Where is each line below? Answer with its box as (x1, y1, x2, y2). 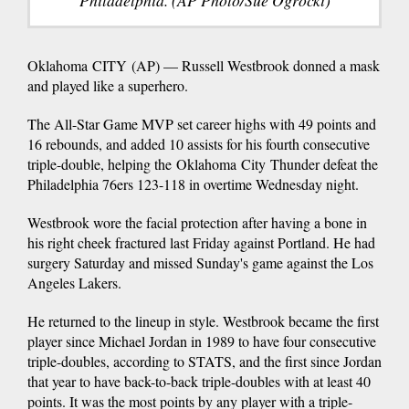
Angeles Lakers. (27, 273, 121, 293)
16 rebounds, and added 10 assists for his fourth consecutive (27, 134, 370, 154)
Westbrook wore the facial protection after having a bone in (27, 213, 367, 233)
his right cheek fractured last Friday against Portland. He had (27, 233, 375, 253)
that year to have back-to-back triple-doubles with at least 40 (27, 372, 371, 392)
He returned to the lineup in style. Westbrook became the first (27, 311, 379, 331)
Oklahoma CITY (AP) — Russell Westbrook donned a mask (27, 56, 380, 76)
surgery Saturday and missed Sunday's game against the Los (27, 253, 373, 273)
